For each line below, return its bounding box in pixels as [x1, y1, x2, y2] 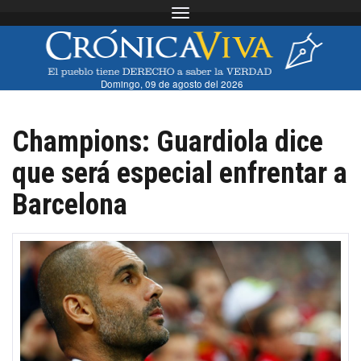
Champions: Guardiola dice [12, 124, 323, 159]
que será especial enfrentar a [12, 156, 347, 190]
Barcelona [12, 187, 127, 222]
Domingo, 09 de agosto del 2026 [101, 77, 244, 90]
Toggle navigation [180, 8, 269, 21]
